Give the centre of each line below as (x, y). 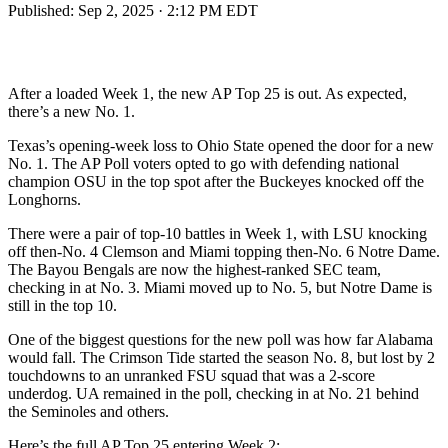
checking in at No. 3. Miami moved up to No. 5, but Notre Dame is (220, 287)
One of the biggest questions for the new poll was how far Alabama (220, 339)
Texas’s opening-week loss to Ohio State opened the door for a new (221, 145)
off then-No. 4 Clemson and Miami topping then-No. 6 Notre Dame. (224, 251)
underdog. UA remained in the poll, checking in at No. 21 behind (213, 393)
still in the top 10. (62, 305)
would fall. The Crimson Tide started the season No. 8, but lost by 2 (221, 357)
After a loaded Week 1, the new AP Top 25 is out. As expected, (207, 93)
